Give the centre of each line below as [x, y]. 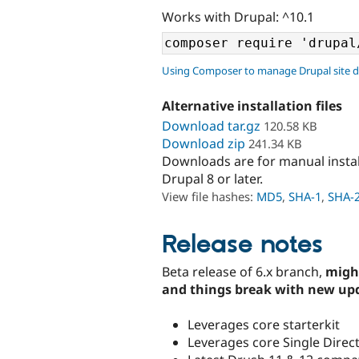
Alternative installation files [252, 106]
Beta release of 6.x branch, [244, 271]
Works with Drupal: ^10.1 [238, 16]
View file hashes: [209, 196]
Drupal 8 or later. [212, 178]
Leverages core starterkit [264, 324]
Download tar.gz [211, 125]
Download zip [204, 143]
